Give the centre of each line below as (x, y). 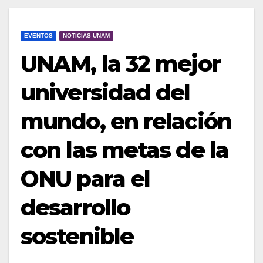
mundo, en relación (126, 121)
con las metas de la (124, 150)
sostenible (77, 236)
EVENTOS (38, 35)
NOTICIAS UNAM (86, 35)
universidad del (105, 92)
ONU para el (85, 178)
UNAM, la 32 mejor (120, 63)
